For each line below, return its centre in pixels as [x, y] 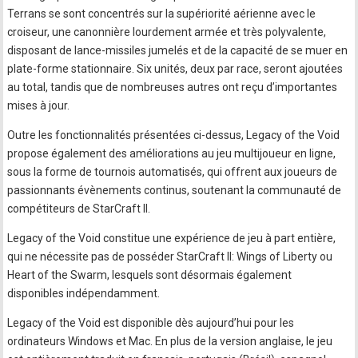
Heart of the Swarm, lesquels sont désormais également [150, 275]
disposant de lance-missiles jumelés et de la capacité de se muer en [178, 50]
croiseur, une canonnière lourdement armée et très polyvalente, [167, 32]
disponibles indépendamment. [84, 293]
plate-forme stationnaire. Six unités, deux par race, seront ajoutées [175, 69]
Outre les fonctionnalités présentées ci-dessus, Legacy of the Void [174, 135]
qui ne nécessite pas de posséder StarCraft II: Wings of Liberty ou [170, 257]
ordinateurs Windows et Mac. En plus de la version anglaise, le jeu [170, 341]
